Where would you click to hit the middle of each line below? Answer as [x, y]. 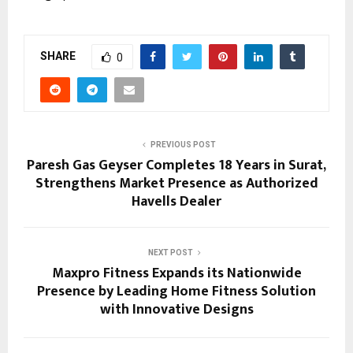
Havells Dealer [176, 202]
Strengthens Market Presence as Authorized [176, 184]
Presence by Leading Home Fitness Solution [176, 292]
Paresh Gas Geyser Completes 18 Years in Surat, [176, 165]
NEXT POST [170, 253]
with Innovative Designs [176, 310]
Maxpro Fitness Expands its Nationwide [176, 273]
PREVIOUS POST [183, 145]
